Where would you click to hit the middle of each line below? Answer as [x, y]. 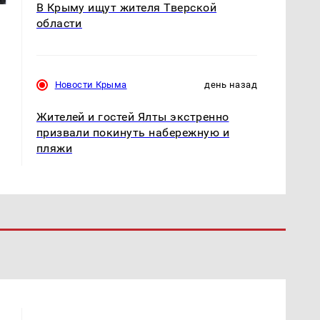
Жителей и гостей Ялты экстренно [132, 116]
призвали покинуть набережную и [132, 132]
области [59, 23]
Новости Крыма [91, 84]
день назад [231, 84]
